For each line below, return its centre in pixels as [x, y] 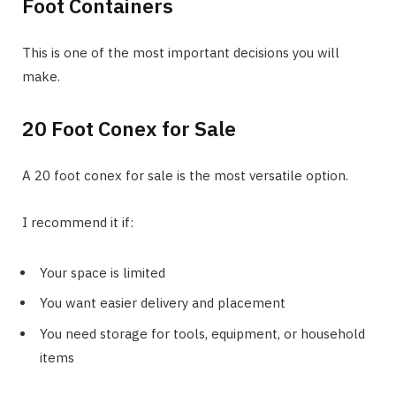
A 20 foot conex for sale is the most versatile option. [185, 175]
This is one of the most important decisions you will [181, 53]
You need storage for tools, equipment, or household [202, 333]
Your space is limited [103, 272]
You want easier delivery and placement [163, 303]
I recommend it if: [78, 222]
